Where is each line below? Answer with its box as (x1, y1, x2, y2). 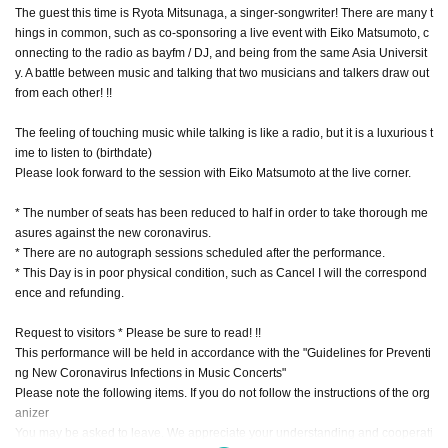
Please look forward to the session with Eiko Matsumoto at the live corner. (15, 165, 411, 180)
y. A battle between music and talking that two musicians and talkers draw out (15, 65, 429, 80)
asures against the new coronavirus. (15, 225, 211, 240)
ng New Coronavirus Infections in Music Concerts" (15, 365, 286, 380)
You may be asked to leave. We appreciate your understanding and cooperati (15, 425, 433, 440)
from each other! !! (15, 85, 112, 100)
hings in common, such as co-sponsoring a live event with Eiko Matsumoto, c (15, 25, 429, 40)
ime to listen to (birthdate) (15, 145, 152, 160)
